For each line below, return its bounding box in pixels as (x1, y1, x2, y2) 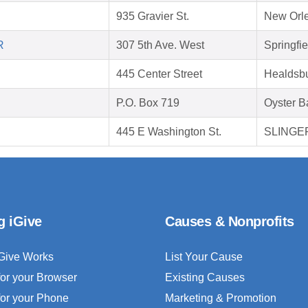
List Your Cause (165, 251, 243, 263)
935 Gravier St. (116, 10, 189, 23)
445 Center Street (116, 68, 202, 80)
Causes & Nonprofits (165, 214, 294, 230)
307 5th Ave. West (116, 39, 204, 52)
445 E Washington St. (116, 126, 221, 138)
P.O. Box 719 (116, 97, 179, 109)
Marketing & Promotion (165, 292, 276, 305)
